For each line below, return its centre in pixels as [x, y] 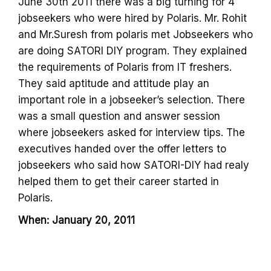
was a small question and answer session [119, 116]
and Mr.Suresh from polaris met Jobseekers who [135, 34]
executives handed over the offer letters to [122, 149]
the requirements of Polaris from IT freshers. [125, 67]
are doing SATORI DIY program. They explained [132, 51]
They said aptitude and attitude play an [114, 83]
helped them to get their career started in [119, 181]
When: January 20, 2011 [77, 220]
